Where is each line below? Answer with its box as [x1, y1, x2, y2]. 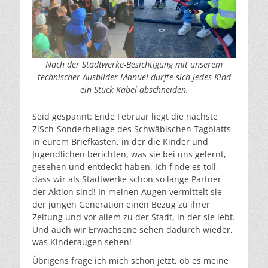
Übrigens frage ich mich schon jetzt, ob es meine [32, 255, 229, 267]
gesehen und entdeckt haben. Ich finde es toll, [32, 161, 218, 173]
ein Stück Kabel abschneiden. [80, 83, 188, 95]
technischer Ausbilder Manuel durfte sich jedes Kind [37, 71, 231, 83]
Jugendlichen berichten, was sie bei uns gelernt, [32, 148, 226, 160]
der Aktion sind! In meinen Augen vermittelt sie [32, 186, 222, 198]
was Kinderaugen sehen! [32, 236, 132, 248]
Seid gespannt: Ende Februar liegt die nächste [32, 111, 218, 123]
